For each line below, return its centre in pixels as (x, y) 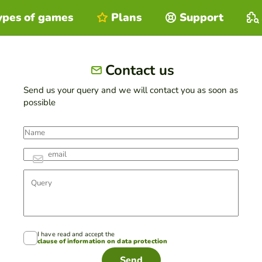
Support (201, 17)
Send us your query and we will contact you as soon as (131, 90)
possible (39, 102)
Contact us (140, 70)
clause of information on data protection (102, 241)
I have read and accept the (76, 234)
